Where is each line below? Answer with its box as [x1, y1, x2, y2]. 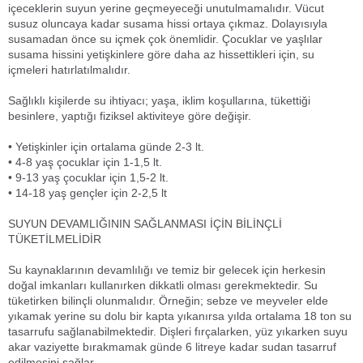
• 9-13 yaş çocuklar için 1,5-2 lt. [8, 171, 169, 184]
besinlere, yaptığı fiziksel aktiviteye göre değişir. [8, 109, 251, 122]
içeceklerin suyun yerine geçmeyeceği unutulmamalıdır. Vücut [8, 2, 324, 15]
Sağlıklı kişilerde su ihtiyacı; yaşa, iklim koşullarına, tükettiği [8, 94, 310, 107]
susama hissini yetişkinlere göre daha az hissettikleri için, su [8, 48, 314, 61]
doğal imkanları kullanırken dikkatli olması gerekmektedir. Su [8, 279, 318, 292]
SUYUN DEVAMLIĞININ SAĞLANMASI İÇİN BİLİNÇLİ [8, 217, 282, 230]
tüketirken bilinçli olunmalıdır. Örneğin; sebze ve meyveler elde [8, 294, 328, 307]
